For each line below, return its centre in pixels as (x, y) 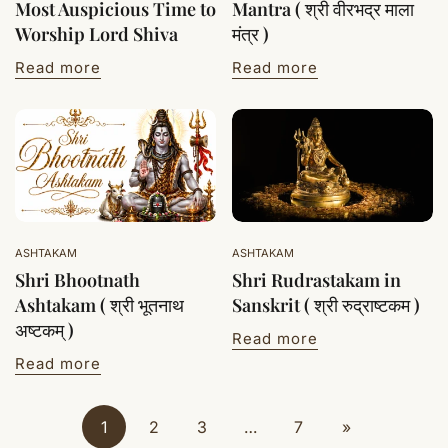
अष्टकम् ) (44, 330)
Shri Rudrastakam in (316, 280)
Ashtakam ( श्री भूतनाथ (99, 305)
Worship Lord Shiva (96, 34)
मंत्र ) (250, 34)
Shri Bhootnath (77, 280)
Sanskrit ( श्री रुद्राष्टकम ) (326, 305)
